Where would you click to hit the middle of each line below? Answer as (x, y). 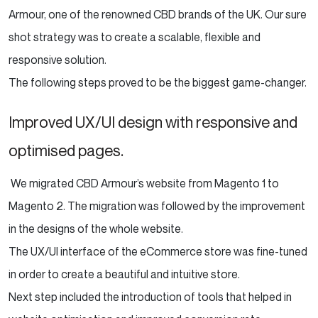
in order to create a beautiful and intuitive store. (124, 274)
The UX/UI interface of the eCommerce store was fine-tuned (158, 251)
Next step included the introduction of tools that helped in (150, 296)
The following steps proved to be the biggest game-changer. (159, 82)
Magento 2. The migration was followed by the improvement (157, 205)
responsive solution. (57, 59)
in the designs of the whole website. (98, 228)
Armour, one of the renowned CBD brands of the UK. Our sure (158, 14)
